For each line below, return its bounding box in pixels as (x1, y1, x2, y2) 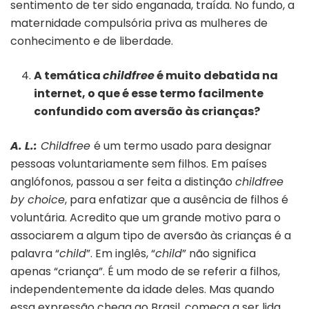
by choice (10, 191, 65, 208)
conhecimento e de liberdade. (10, 32, 173, 49)
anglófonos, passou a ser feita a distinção (10, 173, 235, 190)
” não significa (182, 245, 256, 261)
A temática (34, 67, 103, 83)
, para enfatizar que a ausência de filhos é (65, 191, 288, 208)
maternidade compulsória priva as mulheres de (10, 14, 268, 31)
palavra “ (10, 245, 59, 261)
